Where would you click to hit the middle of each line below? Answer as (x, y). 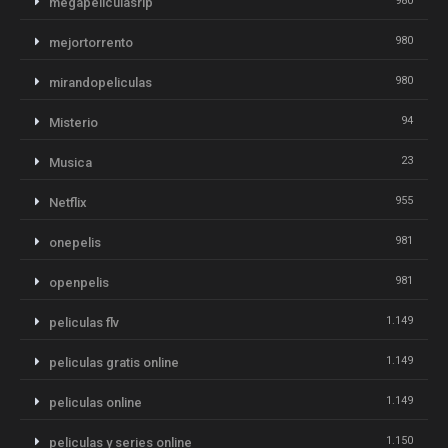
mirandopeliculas (100, 82)
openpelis (79, 282)
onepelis (75, 242)
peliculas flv (84, 322)
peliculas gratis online (114, 362)
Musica (70, 162)
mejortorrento (91, 42)
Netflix (68, 202)
